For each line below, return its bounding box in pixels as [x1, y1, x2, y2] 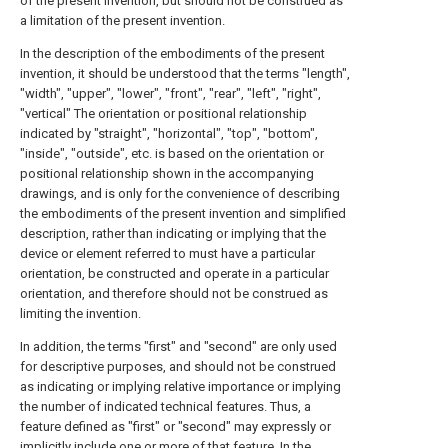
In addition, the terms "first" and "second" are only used [20, 338, 337, 354]
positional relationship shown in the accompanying [20, 165, 314, 181]
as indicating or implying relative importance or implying [20, 378, 341, 394]
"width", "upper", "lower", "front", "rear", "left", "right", [20, 85, 321, 101]
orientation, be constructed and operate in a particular [20, 265, 329, 281]
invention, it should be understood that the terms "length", [20, 65, 350, 81]
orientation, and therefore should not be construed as [20, 285, 328, 301]
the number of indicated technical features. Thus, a [20, 398, 311, 414]
